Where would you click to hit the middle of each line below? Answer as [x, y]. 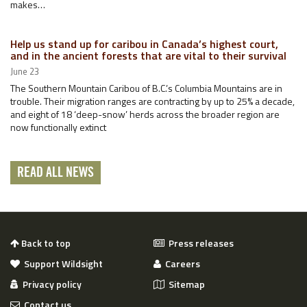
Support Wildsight [61, 263]
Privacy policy [50, 284]
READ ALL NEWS [56, 172]
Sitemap [185, 284]
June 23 [25, 71]
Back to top [45, 243]
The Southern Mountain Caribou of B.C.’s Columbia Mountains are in [146, 88]
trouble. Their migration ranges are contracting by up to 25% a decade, [152, 101]
